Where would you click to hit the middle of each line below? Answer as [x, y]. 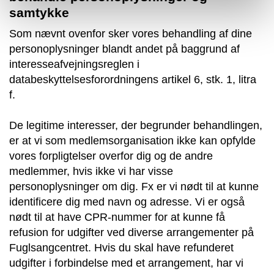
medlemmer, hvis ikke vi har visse [91, 171]
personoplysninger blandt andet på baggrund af [124, 49]
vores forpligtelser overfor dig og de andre [111, 156]
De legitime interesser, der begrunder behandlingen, [136, 125]
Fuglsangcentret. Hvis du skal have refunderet [121, 247]
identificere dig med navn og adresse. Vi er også [127, 202]
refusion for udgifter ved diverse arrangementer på [131, 232]
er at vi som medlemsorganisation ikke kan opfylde [132, 140]
